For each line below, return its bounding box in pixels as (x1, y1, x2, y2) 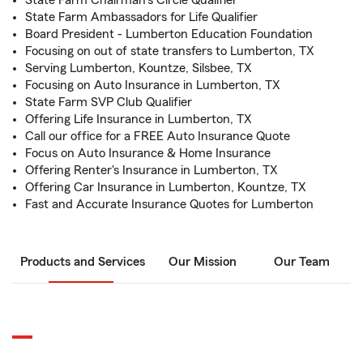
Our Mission (169, 255, 237, 268)
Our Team (273, 255, 330, 268)
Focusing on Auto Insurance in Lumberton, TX (25, 79, 280, 92)
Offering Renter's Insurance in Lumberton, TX (25, 164, 278, 177)
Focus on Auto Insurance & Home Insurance (25, 147, 271, 160)
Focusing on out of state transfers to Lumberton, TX (25, 45, 314, 58)
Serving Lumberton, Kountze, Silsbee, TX (25, 62, 252, 75)
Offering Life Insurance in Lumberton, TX (25, 113, 252, 126)
